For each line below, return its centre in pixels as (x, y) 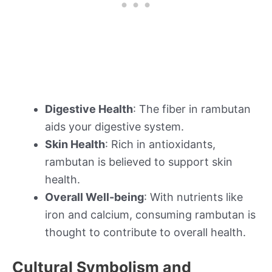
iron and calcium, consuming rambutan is (150, 215)
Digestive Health (89, 109)
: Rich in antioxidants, (160, 144)
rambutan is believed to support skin (139, 162)
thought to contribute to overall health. (145, 233)
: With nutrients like (193, 197)
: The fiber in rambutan (192, 109)
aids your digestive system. (114, 127)
